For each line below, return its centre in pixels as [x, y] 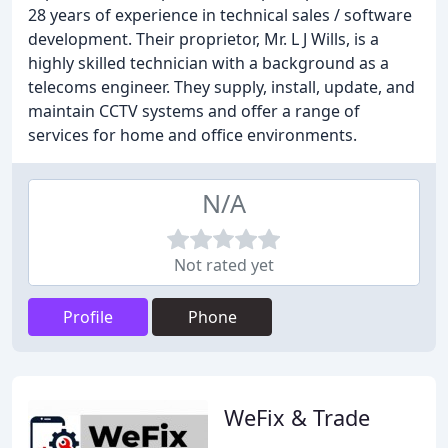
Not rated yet [224, 265]
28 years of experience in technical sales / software [220, 15]
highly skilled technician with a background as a [208, 63]
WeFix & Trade [297, 417]
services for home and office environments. [192, 135]
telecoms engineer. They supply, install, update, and [221, 87]
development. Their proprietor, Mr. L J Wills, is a [203, 39]
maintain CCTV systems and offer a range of [194, 111]
